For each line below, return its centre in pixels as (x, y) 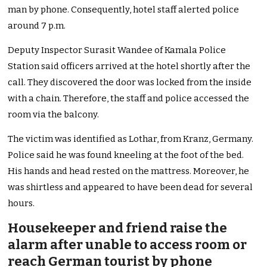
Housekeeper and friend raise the (118, 228)
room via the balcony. (54, 115)
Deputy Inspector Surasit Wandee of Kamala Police (117, 50)
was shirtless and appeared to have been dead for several (131, 187)
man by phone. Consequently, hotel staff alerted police (124, 10)
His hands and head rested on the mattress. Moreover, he (129, 171)
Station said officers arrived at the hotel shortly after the (129, 66)
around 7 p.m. (37, 26)
